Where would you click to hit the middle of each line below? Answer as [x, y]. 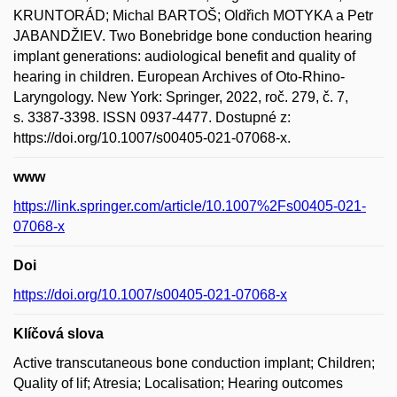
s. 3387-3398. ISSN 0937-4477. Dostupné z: [152, 117]
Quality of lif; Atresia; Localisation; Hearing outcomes [178, 383]
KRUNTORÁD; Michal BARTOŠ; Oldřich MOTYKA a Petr [193, 15]
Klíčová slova [58, 333]
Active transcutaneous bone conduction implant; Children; [194, 362]
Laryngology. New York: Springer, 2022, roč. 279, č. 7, [181, 97]
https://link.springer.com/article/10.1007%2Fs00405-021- [190, 206]
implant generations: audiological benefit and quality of [184, 56]
